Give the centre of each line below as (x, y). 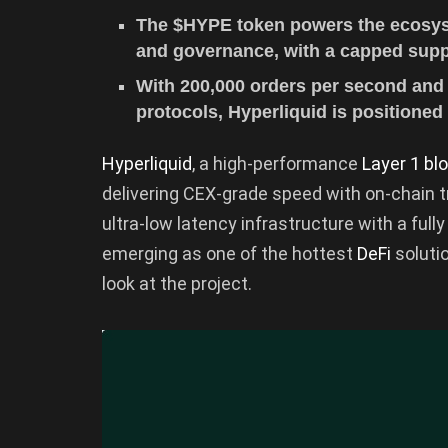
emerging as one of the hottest (229, 253)
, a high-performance (277, 163)
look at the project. (177, 283)
